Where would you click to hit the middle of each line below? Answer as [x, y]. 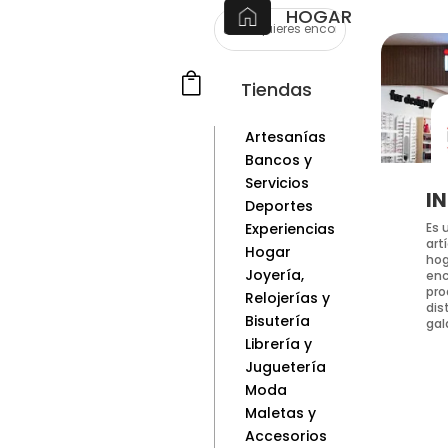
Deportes [278, 206]
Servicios [276, 183]
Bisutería [277, 321]
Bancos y [278, 160]
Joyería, [274, 275]
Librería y [278, 344]
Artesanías [285, 137]
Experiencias [289, 229]
